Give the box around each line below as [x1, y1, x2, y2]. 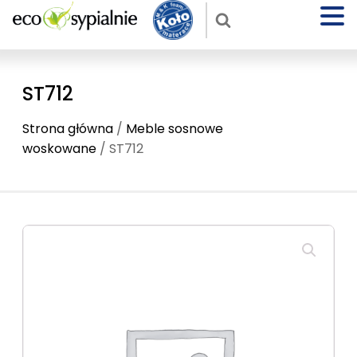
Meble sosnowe [126, 120, 223, 138]
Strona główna [22, 120, 113, 138]
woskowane [22, 139, 96, 158]
